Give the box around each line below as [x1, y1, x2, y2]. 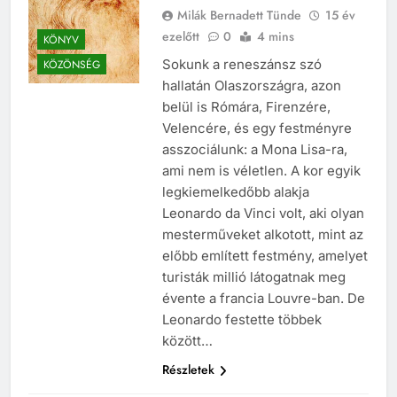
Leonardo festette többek [161, 311, 322, 329]
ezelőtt [161, 27, 199, 46]
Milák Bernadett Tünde [176, 6, 301, 25]
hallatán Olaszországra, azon [161, 77, 341, 95]
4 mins [256, 27, 294, 46]
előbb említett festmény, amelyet [161, 247, 368, 265]
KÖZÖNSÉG [43, 56, 100, 73]
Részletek [161, 361, 214, 379]
